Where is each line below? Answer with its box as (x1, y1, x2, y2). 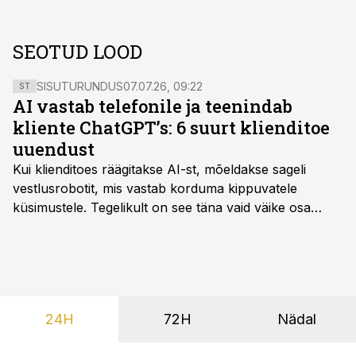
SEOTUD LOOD (13, 39, 142, 64)
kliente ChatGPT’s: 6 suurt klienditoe (13, 116, 330, 139)
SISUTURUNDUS (37, 79, 123, 93)
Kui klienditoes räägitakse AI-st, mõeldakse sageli (13, 161, 306, 177)
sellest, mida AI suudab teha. (13, 219, 185, 234)
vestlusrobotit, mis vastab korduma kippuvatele (13, 180, 297, 196)
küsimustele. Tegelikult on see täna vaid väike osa (13, 199, 311, 215)
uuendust (13, 137, 95, 161)
